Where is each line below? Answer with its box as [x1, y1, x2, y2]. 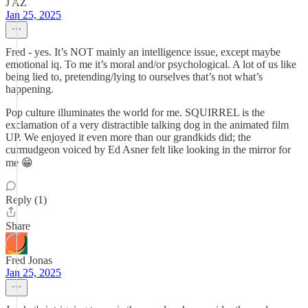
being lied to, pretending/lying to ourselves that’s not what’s [5, 71, 263, 82]
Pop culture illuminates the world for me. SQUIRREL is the [5, 107, 265, 118]
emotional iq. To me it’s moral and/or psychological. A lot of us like [5, 58, 296, 70]
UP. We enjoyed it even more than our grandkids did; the [5, 131, 251, 143]
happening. [5, 83, 54, 95]
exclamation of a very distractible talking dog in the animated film [5, 119, 289, 131]
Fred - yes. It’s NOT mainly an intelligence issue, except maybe [5, 46, 280, 58]
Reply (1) [5, 194, 47, 206]
